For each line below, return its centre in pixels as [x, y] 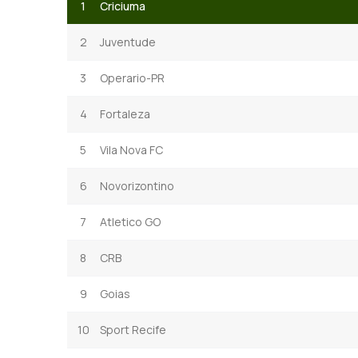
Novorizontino [137, 185]
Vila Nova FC [131, 149]
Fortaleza [125, 113]
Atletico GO [130, 221]
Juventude [128, 42]
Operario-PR [132, 78]
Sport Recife [133, 329]
